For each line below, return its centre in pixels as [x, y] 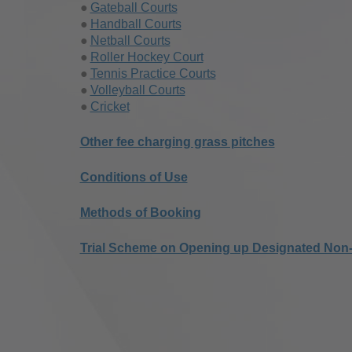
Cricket [110, 106]
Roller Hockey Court [147, 57]
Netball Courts [130, 40]
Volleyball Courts [137, 90]
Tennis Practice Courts [153, 73]
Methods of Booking [140, 212]
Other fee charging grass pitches [177, 141]
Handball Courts [136, 24]
